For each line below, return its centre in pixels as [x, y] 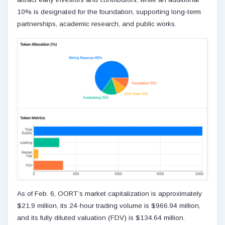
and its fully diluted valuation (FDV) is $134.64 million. [101, 218]
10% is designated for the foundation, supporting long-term [109, 12]
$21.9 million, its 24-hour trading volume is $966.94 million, [109, 206]
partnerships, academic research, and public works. [97, 24]
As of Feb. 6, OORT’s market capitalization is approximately [109, 194]
